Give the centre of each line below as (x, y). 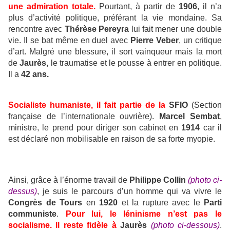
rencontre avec (36, 29)
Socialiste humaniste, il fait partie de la (87, 105)
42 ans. (35, 74)
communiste (32, 214)
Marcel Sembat (190, 117)
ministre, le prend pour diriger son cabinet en (95, 128)
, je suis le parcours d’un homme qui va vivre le (129, 191)
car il (213, 128)
